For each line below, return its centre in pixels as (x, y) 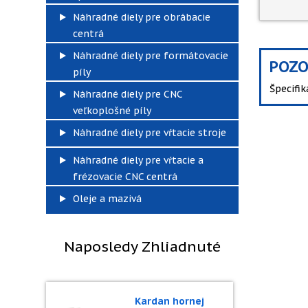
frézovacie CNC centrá (125, 177)
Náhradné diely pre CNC (128, 94)
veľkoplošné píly (112, 111)
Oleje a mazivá (107, 199)
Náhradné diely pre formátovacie (151, 56)
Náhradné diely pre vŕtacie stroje (150, 133)
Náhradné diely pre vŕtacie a (138, 160)
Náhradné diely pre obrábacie (142, 17)
